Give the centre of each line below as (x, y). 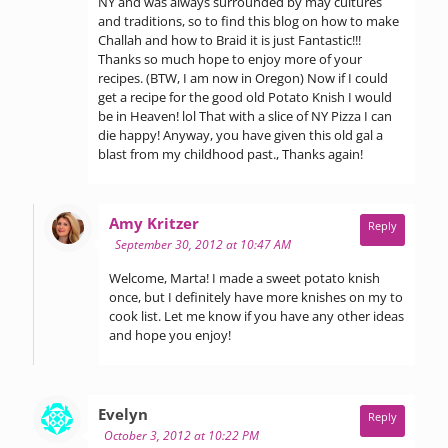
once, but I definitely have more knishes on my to (256, 296)
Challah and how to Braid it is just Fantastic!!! (229, 39)
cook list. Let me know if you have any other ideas (256, 315)
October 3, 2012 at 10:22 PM (181, 435)
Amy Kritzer (154, 222)
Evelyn (123, 413)
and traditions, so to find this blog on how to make (248, 20)
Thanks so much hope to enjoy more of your (230, 58)
